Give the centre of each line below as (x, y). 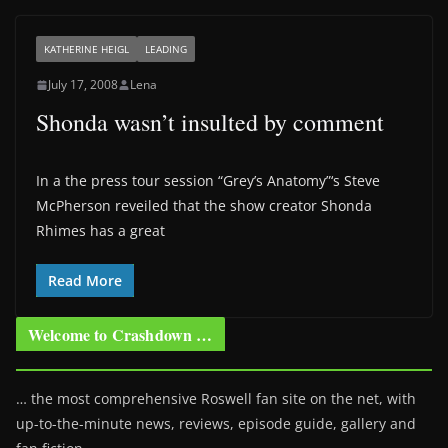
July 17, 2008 (83, 84)
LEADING (166, 49)
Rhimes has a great (100, 230)
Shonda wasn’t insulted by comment (210, 122)
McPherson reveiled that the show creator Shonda (204, 205)
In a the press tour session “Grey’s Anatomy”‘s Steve (208, 180)
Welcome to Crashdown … (120, 334)
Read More (85, 280)
